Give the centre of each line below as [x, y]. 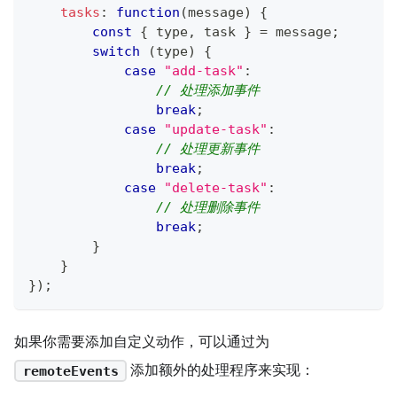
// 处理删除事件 [208, 207]
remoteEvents [70, 371]
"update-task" [216, 129]
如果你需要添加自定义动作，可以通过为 [142, 341]
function [148, 12]
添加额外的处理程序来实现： [221, 369]
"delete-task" [216, 187]
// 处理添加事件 [208, 90]
